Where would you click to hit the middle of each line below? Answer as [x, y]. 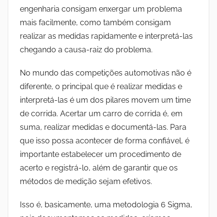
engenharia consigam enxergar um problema [101, 9]
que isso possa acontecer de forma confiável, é [105, 141]
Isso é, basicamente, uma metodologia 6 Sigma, [106, 205]
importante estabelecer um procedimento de [101, 155]
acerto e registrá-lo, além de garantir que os [99, 168]
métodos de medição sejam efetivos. [86, 182]
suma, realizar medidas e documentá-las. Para [103, 127]
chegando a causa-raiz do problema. [86, 50]
